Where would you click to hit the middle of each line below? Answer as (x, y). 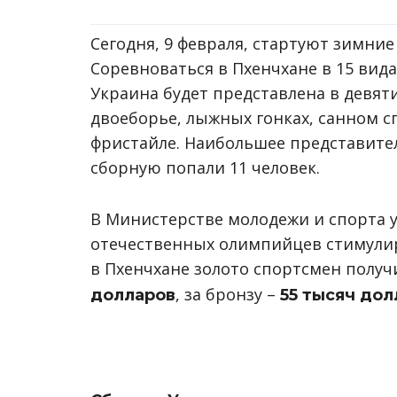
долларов (133, 295)
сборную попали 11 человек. (205, 167)
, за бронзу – (228, 294)
